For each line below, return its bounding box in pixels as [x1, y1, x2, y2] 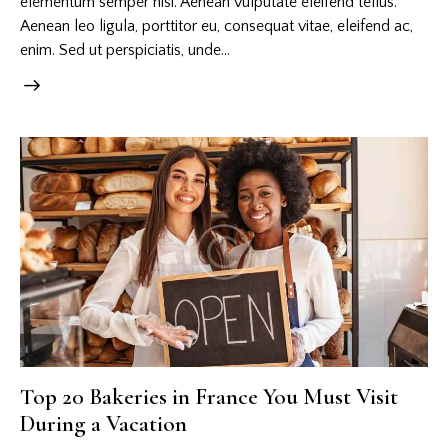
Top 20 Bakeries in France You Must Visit [20, 383, 398, 412]
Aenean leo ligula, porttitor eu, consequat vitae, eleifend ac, [20, 17, 413, 36]
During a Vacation [20, 410, 187, 439]
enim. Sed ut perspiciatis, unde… [20, 41, 230, 60]
